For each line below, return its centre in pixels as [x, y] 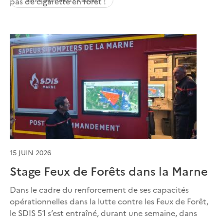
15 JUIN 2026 [30, 152]
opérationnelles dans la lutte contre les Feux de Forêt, [109, 201]
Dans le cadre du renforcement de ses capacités [99, 189]
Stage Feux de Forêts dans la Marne [109, 170]
